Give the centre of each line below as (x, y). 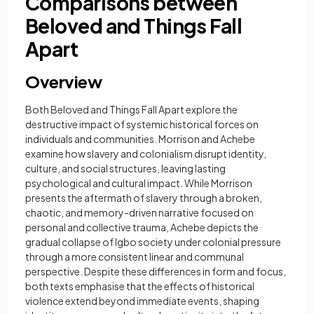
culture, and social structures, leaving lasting (125, 168)
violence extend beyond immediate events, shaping (142, 301)
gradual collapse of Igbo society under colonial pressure (153, 242)
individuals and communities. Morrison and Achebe (140, 139)
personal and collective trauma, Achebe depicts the (142, 227)
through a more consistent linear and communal (135, 257)
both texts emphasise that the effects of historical (140, 286)
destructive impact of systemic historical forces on (142, 124)
